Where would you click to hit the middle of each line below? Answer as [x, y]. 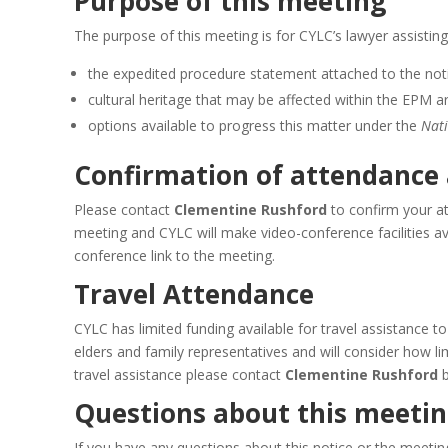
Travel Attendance [194, 293]
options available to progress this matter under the [254, 125]
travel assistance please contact [179, 374]
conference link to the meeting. [174, 255]
